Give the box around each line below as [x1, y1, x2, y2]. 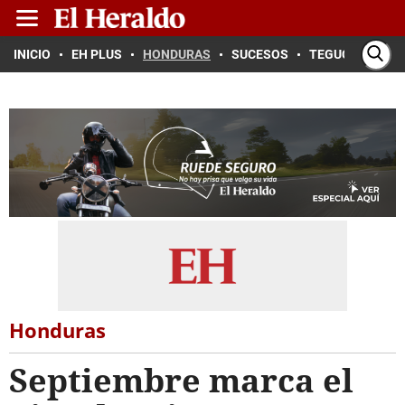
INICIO [14, 47, 51, 61]
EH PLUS [71, 47, 122, 61]
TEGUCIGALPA [309, 47, 393, 61]
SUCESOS [231, 47, 288, 61]
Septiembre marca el [9, 358, 353, 402]
